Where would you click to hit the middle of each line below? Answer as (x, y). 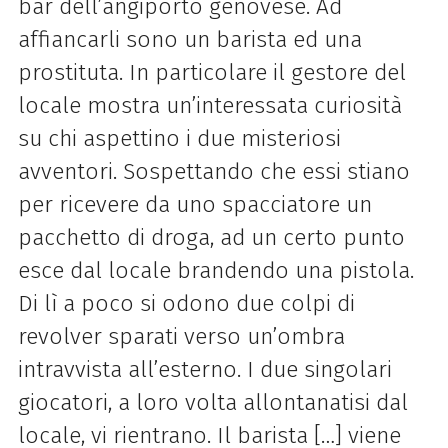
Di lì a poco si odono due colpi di (186, 303)
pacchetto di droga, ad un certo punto (211, 237)
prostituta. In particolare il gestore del (211, 72)
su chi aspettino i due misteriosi (179, 138)
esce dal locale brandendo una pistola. (215, 270)
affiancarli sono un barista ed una (189, 39)
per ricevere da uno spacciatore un (194, 204)
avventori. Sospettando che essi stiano (213, 171)
